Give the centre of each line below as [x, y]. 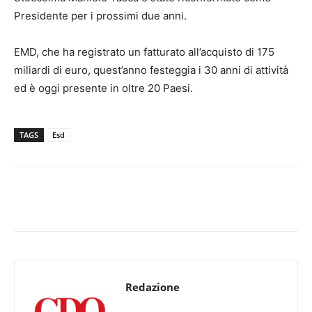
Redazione [153, 287]
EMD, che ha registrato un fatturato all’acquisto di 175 [144, 52]
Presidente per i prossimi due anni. [100, 15]
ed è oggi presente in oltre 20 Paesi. [103, 88]
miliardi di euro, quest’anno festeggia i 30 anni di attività [151, 70]
